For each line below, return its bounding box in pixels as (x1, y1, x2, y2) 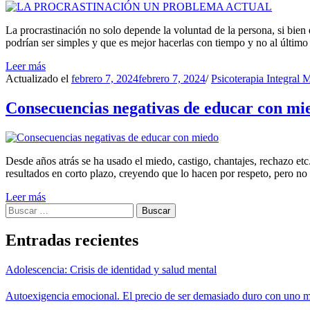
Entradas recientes (6, 231, 138, 250)
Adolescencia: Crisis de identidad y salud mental (6, 264, 217, 276)
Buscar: (5, 202, 38, 215)
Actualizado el (6, 72, 71, 84)
